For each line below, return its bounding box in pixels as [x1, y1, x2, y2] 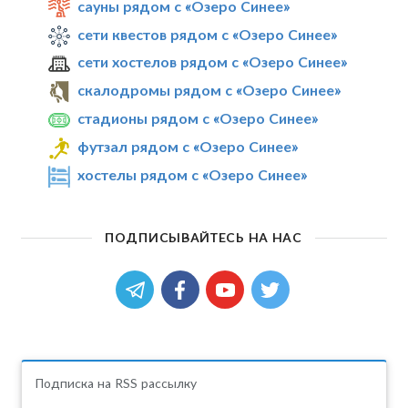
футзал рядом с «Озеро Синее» [77, 137, 299, 155]
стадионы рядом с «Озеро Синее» [77, 109, 319, 127]
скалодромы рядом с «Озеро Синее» [77, 81, 342, 99]
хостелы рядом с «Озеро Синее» [77, 165, 308, 183]
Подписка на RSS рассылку [34, 375, 197, 392]
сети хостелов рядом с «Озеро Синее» [77, 53, 348, 71]
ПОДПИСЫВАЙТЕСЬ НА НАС [105, 229, 302, 246]
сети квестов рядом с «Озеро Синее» [77, 25, 338, 43]
